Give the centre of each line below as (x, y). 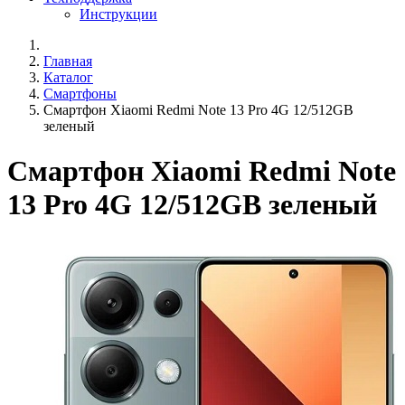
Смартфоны (80, 94)
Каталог (68, 78)
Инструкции (118, 14)
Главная (68, 61)
